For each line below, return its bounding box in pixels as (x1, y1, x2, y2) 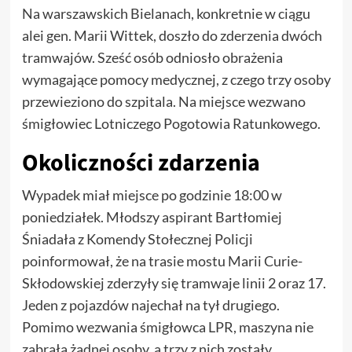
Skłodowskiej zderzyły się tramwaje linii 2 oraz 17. (21, 273, 326, 291)
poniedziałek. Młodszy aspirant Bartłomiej (21, 207, 282, 225)
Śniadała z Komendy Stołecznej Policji (21, 229, 253, 247)
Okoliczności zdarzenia (21, 145, 260, 180)
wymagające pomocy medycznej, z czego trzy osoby (21, 70, 331, 88)
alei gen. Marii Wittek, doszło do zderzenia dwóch (21, 26, 322, 44)
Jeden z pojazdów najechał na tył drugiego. (21, 295, 280, 313)
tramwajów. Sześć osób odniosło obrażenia (21, 48, 283, 66)
